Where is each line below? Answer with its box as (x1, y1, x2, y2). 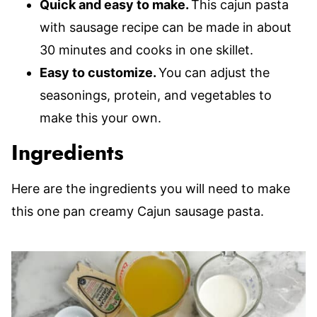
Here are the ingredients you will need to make (11, 181, 290, 196)
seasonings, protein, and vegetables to (40, 88, 272, 103)
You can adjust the (158, 65, 270, 80)
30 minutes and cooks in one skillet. (40, 42, 253, 57)
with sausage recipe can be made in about (40, 20, 292, 35)
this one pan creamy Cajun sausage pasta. (11, 204, 264, 219)
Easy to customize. (40, 65, 158, 80)
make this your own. (40, 110, 161, 125)
